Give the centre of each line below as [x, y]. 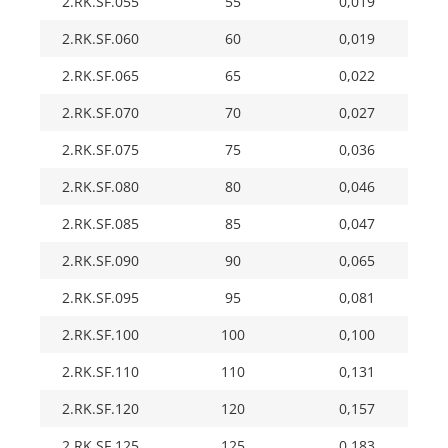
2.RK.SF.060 [100, 39]
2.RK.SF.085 [100, 224]
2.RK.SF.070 [100, 113]
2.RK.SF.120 [100, 409]
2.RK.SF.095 [100, 298]
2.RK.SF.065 [100, 76]
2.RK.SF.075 [100, 150]
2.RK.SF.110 [100, 372]
